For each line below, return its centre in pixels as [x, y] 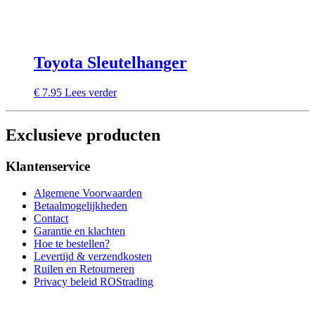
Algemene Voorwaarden [88, 193]
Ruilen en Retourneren [84, 269]
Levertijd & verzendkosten [93, 257]
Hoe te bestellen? [72, 244]
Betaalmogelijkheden [81, 206]
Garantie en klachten [79, 231]
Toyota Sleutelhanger [110, 62]
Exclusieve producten [83, 135]
